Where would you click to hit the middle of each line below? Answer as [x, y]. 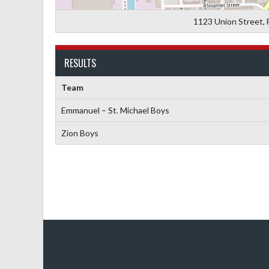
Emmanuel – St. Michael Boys [115, 110]
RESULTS [80, 63]
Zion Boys [80, 133]
